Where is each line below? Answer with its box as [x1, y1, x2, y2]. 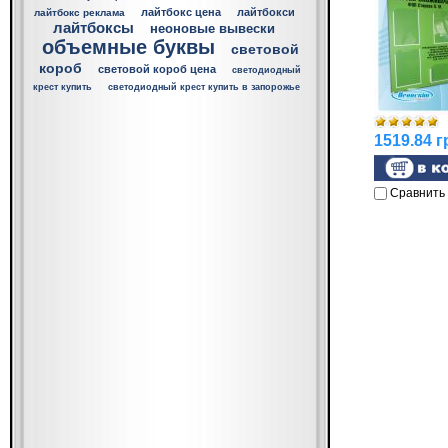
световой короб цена [98, 63, 216, 75]
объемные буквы [41, 36, 215, 58]
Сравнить [389, 186, 445, 200]
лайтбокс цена [140, 6, 221, 18]
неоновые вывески [150, 22, 275, 36]
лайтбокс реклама [33, 7, 125, 18]
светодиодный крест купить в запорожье [107, 82, 300, 92]
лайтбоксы [53, 19, 134, 36]
